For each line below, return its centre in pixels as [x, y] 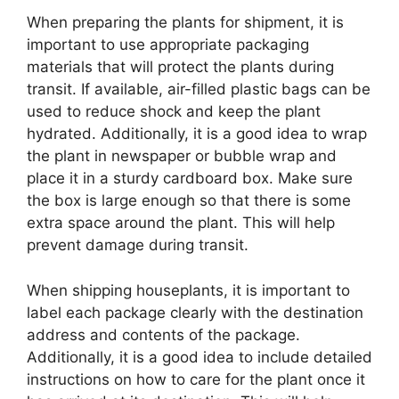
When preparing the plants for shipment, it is [185, 22]
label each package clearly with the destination [195, 312]
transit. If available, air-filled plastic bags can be [199, 89]
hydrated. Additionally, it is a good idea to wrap [197, 134]
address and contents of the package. [163, 334]
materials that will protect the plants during [180, 67]
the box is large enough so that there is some [189, 200]
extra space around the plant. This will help [181, 223]
